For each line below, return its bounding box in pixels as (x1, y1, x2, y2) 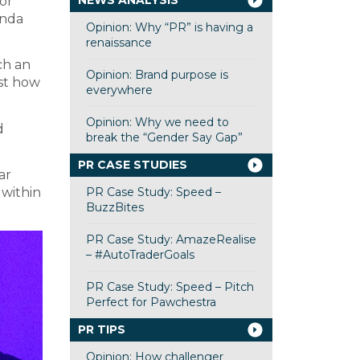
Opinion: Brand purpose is (85, 67, 228, 82)
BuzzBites (85, 200, 144, 215)
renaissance (85, 35, 152, 50)
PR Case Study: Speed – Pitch (85, 280, 254, 294)
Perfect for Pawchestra (85, 295, 216, 309)
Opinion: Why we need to (85, 115, 229, 129)
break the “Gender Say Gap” (85, 130, 243, 145)
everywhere (85, 83, 153, 97)
